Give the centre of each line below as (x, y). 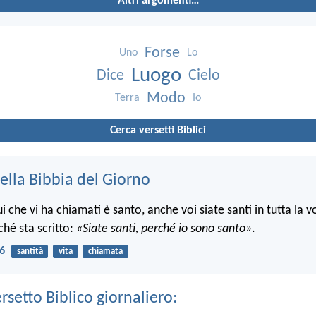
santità (30, 252)
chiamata (105, 252)
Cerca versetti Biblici (158, 130)
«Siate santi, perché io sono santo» (164, 229)
